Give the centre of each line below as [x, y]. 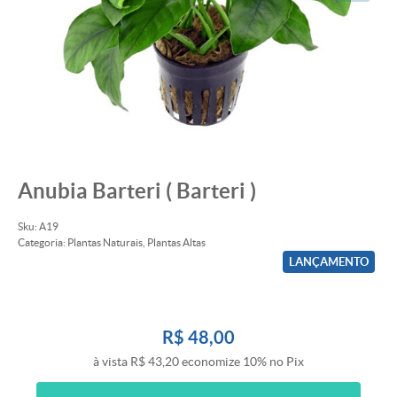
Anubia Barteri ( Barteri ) [137, 191]
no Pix [287, 362]
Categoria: [42, 243]
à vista [112, 362]
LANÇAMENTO [329, 262]
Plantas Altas [176, 243]
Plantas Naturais [105, 243]
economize [211, 362]
